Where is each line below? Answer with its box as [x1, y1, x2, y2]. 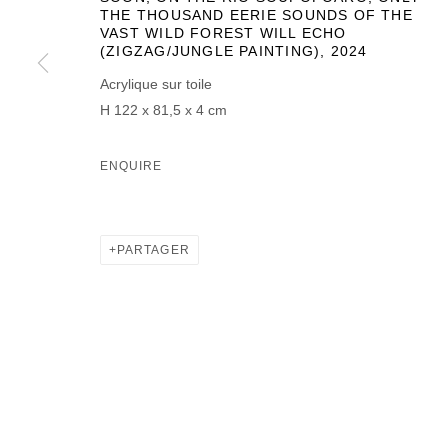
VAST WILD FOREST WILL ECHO [100, 25, 347, 41]
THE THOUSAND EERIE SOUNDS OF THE [100, 7, 413, 23]
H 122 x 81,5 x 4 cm [100, 101, 227, 118]
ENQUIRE [100, 158, 163, 173]
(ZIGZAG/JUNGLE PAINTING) [100, 43, 321, 59]
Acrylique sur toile [100, 75, 212, 92]
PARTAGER [117, 242, 190, 257]
